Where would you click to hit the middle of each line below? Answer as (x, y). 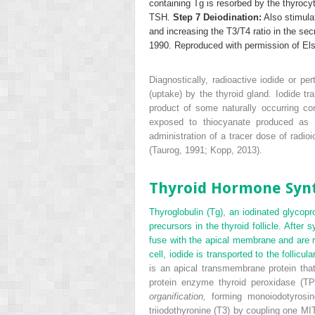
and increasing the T (191, 32)
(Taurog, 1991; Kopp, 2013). (206, 150)
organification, (178, 296)
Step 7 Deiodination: (217, 18)
